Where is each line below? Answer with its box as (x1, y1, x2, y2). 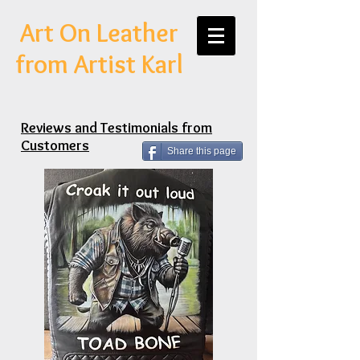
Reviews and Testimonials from (21, 119, 212, 137)
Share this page (167, 145, 236, 157)
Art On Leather (20, 17, 178, 48)
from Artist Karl (15, 48, 183, 80)
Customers (21, 137, 89, 154)
